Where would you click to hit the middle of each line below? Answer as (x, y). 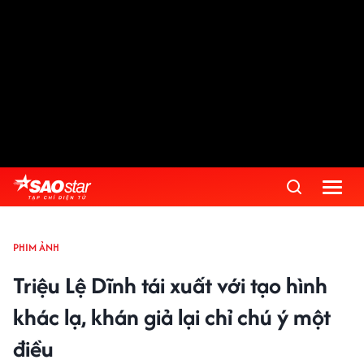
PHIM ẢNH (36, 247)
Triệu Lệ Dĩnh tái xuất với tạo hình (170, 285)
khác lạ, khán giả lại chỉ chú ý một (172, 317)
